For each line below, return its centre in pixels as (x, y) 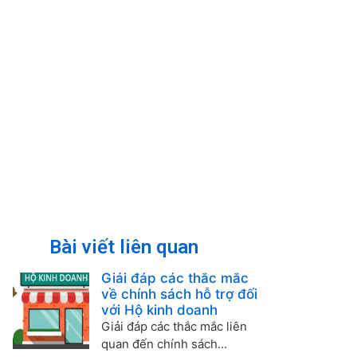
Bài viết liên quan (124, 247)
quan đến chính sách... (164, 344)
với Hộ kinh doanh (159, 310)
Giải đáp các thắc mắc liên (174, 326)
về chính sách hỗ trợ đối (179, 294)
